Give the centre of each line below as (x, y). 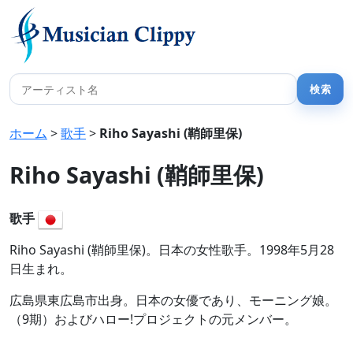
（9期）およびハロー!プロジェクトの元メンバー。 (153, 319)
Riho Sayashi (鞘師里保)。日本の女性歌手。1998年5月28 (172, 250)
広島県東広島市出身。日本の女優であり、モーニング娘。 (173, 300)
